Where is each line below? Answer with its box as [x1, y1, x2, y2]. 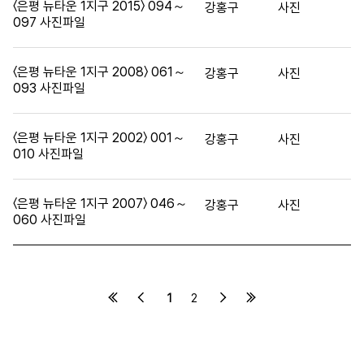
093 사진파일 [13, 80, 85, 96]
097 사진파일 [13, 14, 85, 30]
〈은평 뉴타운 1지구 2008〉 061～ [13, 63, 186, 80]
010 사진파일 [13, 145, 84, 162]
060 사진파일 [13, 211, 86, 227]
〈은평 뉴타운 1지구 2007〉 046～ [13, 195, 188, 211]
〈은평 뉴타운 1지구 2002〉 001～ [13, 129, 185, 145]
